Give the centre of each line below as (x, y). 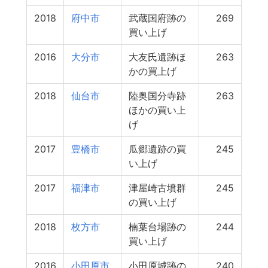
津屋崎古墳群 (157, 188)
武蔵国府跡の (157, 18)
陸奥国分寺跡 (157, 96)
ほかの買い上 (157, 110)
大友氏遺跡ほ (157, 57)
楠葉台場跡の (157, 227)
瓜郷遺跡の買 (157, 149)
